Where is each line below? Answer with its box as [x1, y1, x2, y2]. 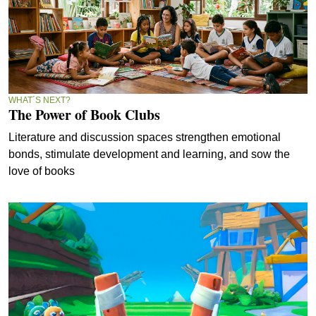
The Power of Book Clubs [8, 104, 160, 125]
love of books [8, 164, 75, 177]
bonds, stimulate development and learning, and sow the [8, 147, 290, 160]
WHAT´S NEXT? [8, 95, 71, 105]
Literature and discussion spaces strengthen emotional [8, 130, 281, 143]
